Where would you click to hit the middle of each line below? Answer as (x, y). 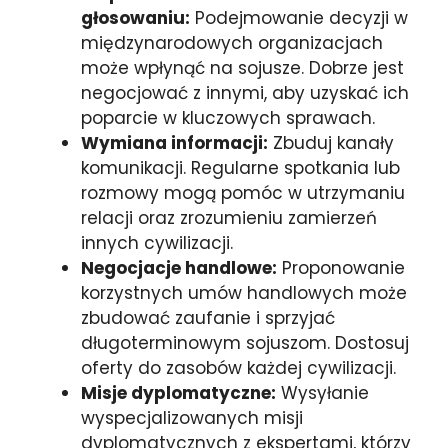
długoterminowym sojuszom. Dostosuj (245, 342)
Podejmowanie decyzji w (299, 17)
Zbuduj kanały (331, 142)
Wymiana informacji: (174, 142)
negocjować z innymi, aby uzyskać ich (245, 92)
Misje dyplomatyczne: (178, 392)
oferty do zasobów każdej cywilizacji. (238, 367)
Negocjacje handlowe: (179, 267)
